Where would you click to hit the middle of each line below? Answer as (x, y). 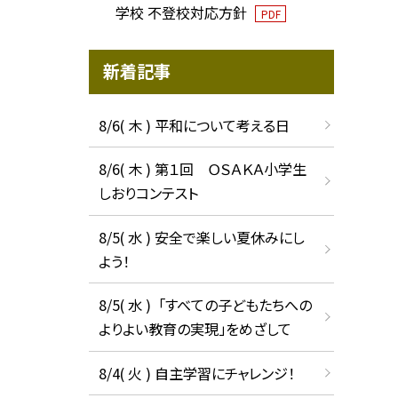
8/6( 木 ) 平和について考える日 (194, 125)
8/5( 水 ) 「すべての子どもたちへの (205, 305)
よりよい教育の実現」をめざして (195, 329)
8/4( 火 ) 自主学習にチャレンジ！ (196, 373)
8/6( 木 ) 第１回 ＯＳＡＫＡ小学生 (202, 169)
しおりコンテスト (148, 193)
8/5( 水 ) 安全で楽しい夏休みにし (201, 237)
